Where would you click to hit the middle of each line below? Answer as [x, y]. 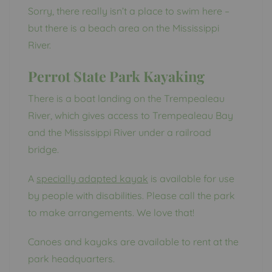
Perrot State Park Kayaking [116, 76]
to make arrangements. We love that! [111, 212]
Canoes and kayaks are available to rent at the [133, 241]
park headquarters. [71, 258]
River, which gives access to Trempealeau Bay [131, 115]
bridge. [43, 149]
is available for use [191, 178]
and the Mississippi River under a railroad [120, 132]
